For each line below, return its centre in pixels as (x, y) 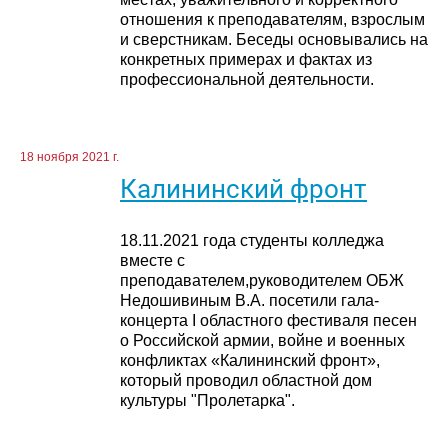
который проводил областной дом (246, 380)
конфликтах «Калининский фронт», (250, 360)
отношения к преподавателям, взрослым (272, 19)
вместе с (152, 260)
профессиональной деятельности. (247, 79)
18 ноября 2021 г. (69, 156)
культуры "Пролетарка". (207, 400)
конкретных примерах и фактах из (246, 59)
